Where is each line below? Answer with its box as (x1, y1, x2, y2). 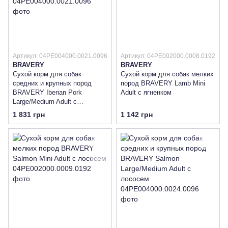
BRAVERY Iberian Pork (13, 89, 82, 97)
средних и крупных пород (13, 79, 92, 88)
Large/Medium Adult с (13, 98, 77, 106)
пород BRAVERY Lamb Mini (121, 79, 205, 88)
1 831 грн (13, 110, 45, 119)
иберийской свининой (13, 107, 78, 115)
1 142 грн (121, 110, 153, 119)
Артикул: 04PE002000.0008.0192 (121, 52, 215, 60)
